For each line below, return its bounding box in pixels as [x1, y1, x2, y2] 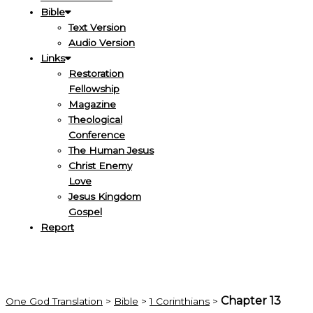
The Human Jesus [68, 145, 154, 156]
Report [41, 221, 74, 233]
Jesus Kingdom [68, 191, 141, 203]
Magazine [68, 99, 116, 110]
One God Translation [6, 296, 103, 307]
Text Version [68, 22, 126, 34]
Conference [68, 129, 125, 141]
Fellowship [68, 83, 119, 95]
